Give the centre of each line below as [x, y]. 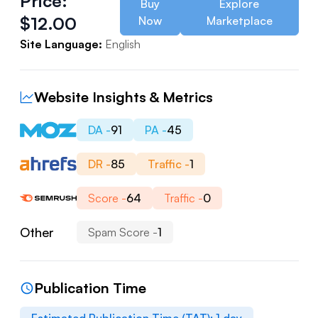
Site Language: [61, 44]
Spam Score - [122, 232]
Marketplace [239, 21]
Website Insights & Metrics [123, 97]
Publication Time [90, 288]
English [122, 44]
